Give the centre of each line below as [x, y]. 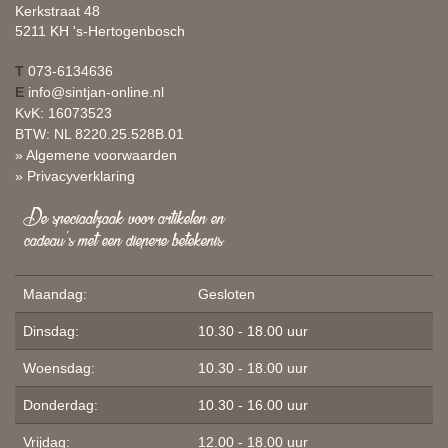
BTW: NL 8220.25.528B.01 [99, 133]
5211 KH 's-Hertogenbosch [100, 30]
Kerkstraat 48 [57, 10]
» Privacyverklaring [75, 175]
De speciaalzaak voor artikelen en [125, 217]
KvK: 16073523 [63, 112]
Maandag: [55, 293]
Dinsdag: [51, 330]
